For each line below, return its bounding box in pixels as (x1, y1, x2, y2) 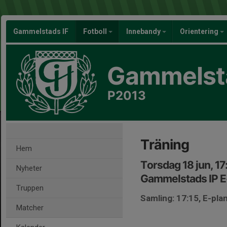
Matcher (16, 203, 44, 212)
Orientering (180, 27, 220, 35)
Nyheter (16, 164, 42, 173)
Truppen (16, 183, 44, 193)
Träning (140, 136, 189, 153)
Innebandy (126, 27, 162, 35)
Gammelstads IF (13, 27, 68, 35)
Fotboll (83, 27, 108, 35)
